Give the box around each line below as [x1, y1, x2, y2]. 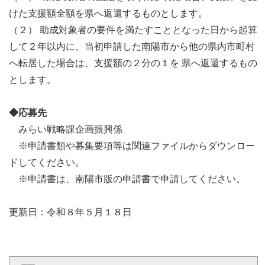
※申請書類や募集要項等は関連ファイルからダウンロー [9, 141, 255, 151]
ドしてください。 [9, 157, 85, 168]
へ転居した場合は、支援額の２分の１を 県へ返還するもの [9, 58, 257, 69]
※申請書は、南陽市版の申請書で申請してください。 [9, 174, 245, 185]
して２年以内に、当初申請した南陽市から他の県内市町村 [9, 41, 255, 52]
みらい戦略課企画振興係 [9, 124, 122, 135]
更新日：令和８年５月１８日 [9, 207, 132, 218]
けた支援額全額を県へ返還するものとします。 [9, 8, 208, 19]
